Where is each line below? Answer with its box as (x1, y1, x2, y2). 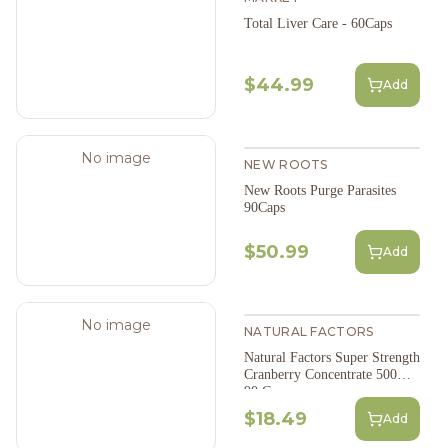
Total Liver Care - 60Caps (244, 15, 392, 31)
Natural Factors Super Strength (244, 349, 420, 365)
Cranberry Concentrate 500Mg (244, 366, 416, 382)
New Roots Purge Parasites (244, 182, 396, 198)
